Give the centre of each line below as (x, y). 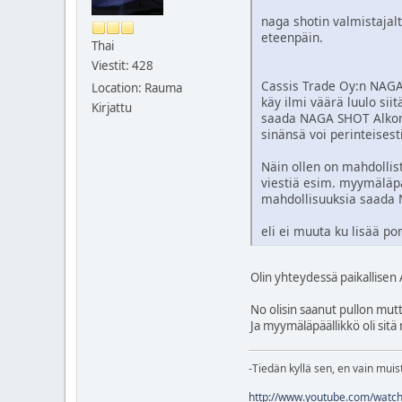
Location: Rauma (137, 88)
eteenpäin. (292, 37)
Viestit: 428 (122, 66)
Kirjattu (112, 108)
